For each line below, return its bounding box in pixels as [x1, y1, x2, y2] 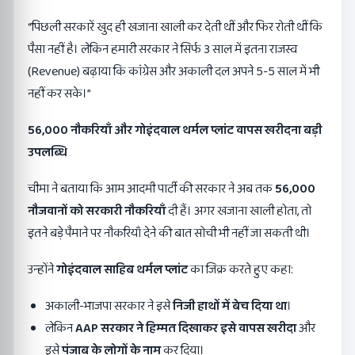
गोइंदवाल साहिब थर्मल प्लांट [56, 259, 188, 280]
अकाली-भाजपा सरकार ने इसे [45, 296, 173, 316]
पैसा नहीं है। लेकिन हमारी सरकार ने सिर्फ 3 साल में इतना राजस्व [28, 39, 297, 59]
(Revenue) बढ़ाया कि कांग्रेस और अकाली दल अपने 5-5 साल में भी [28, 61, 319, 82]
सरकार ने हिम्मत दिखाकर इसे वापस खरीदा [101, 318, 296, 338]
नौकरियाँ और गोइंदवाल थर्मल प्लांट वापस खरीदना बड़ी [71, 120, 322, 140]
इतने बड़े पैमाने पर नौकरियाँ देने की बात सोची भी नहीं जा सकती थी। [28, 223, 311, 243]
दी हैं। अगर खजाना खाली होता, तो [166, 200, 311, 221]
